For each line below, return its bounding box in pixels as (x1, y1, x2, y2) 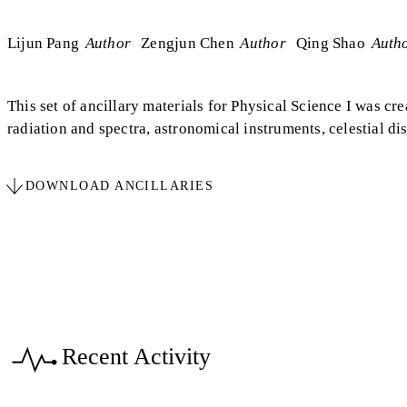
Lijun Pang (7, 34, 80, 52)
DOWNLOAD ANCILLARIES (25, 178, 214, 193)
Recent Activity (62, 342, 211, 370)
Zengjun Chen (141, 34, 234, 52)
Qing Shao (295, 34, 365, 52)
